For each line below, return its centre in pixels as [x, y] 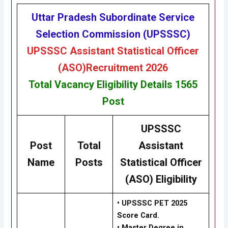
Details [158, 85]
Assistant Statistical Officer [135, 51]
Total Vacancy [63, 85]
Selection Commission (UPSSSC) [113, 34]
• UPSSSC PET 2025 [152, 203]
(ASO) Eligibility [161, 179]
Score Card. [138, 216]
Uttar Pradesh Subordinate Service [113, 18]
